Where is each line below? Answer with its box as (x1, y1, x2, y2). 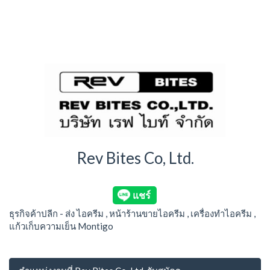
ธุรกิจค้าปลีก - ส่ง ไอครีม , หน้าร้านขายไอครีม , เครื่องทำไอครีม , (9, 207, 256, 219)
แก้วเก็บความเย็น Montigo (9, 220, 113, 231)
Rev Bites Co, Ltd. (76, 148, 194, 168)
